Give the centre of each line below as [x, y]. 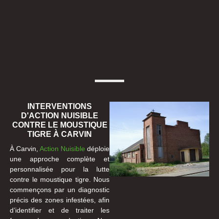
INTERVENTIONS [60, 106]
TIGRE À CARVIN [60, 134]
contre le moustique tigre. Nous [60, 179]
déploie [97, 148]
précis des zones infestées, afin [60, 200]
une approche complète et [60, 159]
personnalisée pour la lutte [60, 169]
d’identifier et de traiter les [60, 210]
